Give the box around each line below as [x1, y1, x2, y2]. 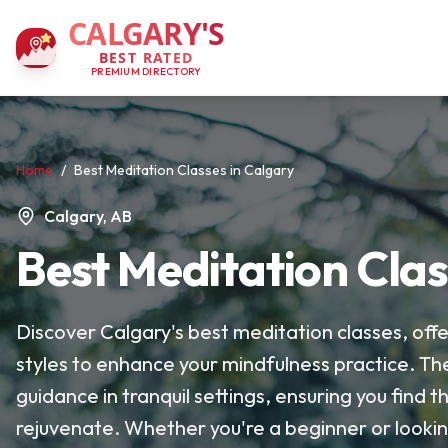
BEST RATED [98, 48, 194, 67]
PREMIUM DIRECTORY [91, 65, 202, 78]
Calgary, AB [44, 206, 132, 226]
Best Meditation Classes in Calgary [74, 161, 294, 179]
